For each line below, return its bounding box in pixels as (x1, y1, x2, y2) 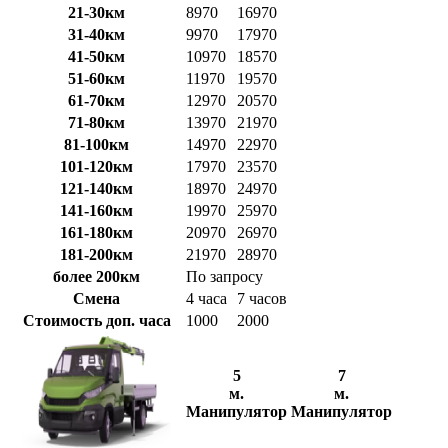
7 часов (237, 289, 287, 307)
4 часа (186, 289, 227, 307)
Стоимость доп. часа (22, 311, 171, 329)
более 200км (53, 267, 140, 285)
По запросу (186, 267, 263, 285)
